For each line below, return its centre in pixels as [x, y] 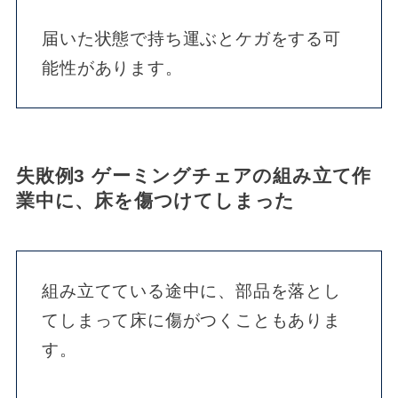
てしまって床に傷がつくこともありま [191, 320]
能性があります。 [112, 68]
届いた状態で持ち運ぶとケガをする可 [191, 38]
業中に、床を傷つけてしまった [155, 201]
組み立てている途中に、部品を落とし [191, 291]
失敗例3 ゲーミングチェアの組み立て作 [194, 176]
